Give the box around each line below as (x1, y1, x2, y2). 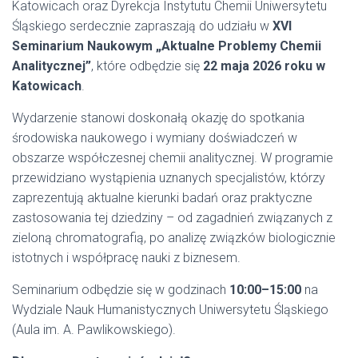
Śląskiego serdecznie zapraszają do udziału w (12, 18, 272, 34)
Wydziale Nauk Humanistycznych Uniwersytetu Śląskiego (12, 302, 328, 317)
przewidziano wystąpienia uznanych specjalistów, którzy (12, 170, 325, 185)
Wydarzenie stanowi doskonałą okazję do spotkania (12, 110, 304, 125)
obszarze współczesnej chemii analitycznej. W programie (12, 150, 333, 165)
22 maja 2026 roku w (203, 58, 325, 74)
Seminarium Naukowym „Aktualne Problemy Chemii (12, 38, 321, 54)
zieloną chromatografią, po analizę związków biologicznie (12, 230, 336, 245)
